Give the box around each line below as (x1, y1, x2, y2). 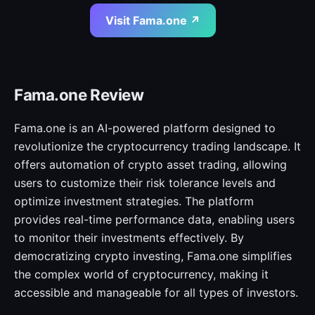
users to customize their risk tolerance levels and (14, 176, 276, 190)
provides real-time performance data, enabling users (14, 212, 295, 226)
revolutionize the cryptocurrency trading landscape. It (14, 139, 301, 153)
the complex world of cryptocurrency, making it (14, 267, 269, 281)
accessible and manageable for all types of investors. (14, 285, 298, 300)
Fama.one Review (14, 85, 144, 104)
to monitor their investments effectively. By (14, 231, 244, 245)
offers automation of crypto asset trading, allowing (14, 157, 287, 172)
